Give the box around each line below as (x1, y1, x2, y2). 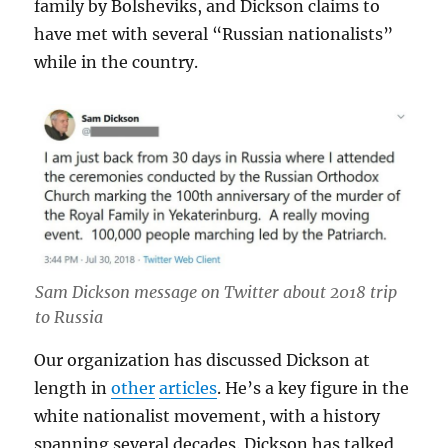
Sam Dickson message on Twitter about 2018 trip (34, 281, 397, 302)
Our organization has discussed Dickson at (34, 349, 371, 370)
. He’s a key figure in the (217, 377, 410, 398)
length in (34, 377, 112, 398)
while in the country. (34, 52, 203, 73)
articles (159, 377, 218, 398)
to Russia (34, 306, 103, 327)
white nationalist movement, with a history (34, 405, 381, 426)
